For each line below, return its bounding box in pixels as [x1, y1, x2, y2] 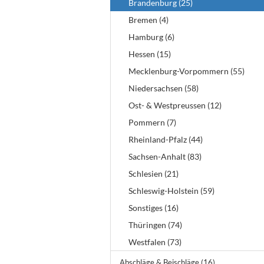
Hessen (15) [128, 49, 171, 59]
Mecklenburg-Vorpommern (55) [128, 66, 245, 76]
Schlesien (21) [128, 169, 179, 179]
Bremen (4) [128, 15, 169, 25]
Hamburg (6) [128, 32, 174, 42]
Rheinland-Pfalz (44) [128, 134, 203, 144]
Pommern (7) [128, 117, 176, 127]
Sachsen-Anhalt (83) [128, 151, 202, 161]
